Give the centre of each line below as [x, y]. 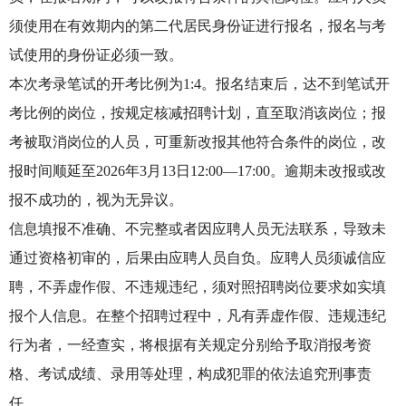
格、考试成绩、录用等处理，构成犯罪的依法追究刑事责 [190, 374]
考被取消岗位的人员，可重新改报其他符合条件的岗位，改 [198, 142]
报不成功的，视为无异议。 [96, 200]
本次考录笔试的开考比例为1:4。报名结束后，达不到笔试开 [199, 84]
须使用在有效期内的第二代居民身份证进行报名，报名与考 [198, 26]
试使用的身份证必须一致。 [96, 55]
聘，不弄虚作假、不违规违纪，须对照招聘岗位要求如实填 [198, 287]
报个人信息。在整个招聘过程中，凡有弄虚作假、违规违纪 [198, 316]
